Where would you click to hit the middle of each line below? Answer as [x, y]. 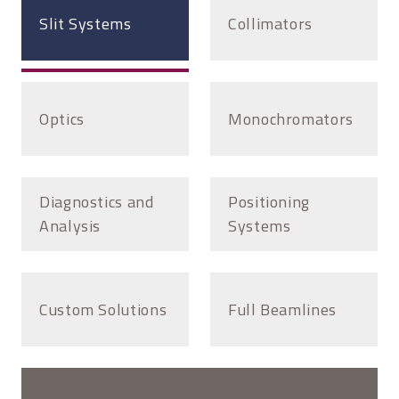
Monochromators [291, 118]
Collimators [271, 23]
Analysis [70, 226]
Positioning [269, 202]
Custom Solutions [103, 309]
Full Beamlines [282, 309]
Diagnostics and [97, 202]
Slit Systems [85, 23]
